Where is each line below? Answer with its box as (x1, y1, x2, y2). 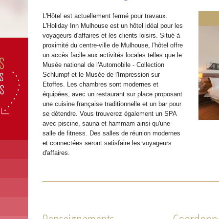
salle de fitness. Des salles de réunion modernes (43, 130, 181, 137)
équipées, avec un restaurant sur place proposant (43, 90, 183, 98)
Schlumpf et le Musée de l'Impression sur (43, 71, 160, 79)
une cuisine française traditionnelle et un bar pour (43, 100, 182, 108)
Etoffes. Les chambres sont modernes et (43, 81, 159, 88)
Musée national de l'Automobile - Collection (43, 61, 165, 69)
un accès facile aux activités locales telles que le (43, 51, 182, 59)
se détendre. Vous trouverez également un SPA (43, 110, 177, 118)
